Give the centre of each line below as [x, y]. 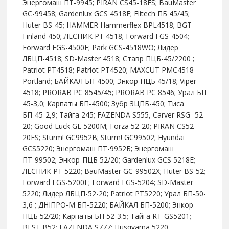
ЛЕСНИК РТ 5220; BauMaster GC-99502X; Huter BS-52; [114, 171]
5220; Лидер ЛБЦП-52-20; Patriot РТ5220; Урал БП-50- [114, 194]
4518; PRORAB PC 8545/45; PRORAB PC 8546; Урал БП [114, 93]
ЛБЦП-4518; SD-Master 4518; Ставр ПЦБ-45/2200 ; [108, 59]
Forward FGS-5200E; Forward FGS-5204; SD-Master [108, 182]
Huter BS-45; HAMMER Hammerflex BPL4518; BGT [107, 25]
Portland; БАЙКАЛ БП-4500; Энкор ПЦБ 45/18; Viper [109, 81]
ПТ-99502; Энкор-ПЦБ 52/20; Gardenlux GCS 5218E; [109, 160]
